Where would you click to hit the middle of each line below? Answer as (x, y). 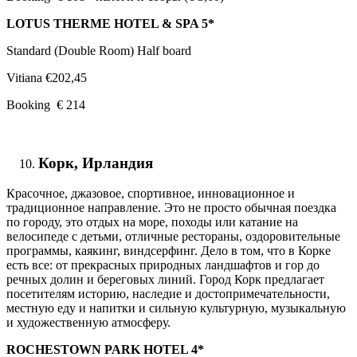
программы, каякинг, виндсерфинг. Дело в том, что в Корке (169, 251)
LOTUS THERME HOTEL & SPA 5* (110, 23)
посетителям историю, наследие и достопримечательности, (168, 294)
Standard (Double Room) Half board (99, 50)
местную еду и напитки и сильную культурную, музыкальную (176, 308)
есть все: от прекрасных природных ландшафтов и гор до (163, 265)
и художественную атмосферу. (88, 323)
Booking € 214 (46, 104)
